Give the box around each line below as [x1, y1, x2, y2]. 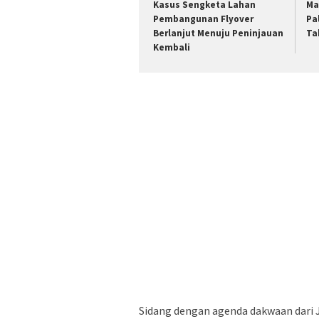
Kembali [153, 41, 190, 54]
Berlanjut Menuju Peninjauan [153, 27, 283, 40]
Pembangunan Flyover [153, 13, 253, 26]
